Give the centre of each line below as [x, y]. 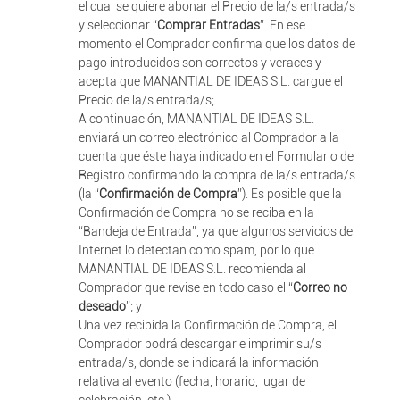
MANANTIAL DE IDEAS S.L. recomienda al [192, 269]
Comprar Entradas [208, 25]
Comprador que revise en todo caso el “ [185, 287]
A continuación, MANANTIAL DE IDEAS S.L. [196, 119]
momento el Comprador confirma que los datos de [217, 44]
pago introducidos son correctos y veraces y [200, 62]
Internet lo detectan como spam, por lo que [196, 250]
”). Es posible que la [289, 194]
